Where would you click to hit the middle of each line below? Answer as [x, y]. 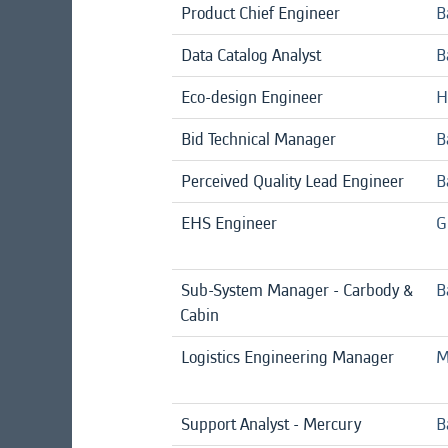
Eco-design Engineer [252, 97]
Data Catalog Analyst [251, 55]
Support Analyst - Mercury [271, 424]
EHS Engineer [229, 223]
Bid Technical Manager [258, 139]
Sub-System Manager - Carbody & [296, 290]
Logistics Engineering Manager [287, 357]
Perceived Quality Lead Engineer [292, 181]
